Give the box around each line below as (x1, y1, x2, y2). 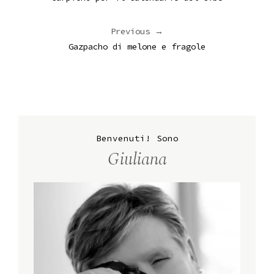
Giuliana (107, 146, 167, 172)
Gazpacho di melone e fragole (68, 40, 206, 52)
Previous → (111, 25, 163, 37)
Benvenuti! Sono (95, 132, 179, 144)
